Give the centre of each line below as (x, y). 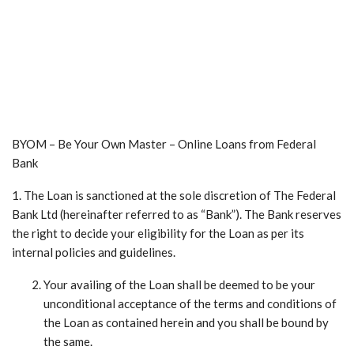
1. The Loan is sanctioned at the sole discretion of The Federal (174, 196)
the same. (68, 342)
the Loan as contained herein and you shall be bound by (186, 323)
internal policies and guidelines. (94, 252)
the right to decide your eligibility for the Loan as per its (158, 233)
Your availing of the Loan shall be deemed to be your (179, 285)
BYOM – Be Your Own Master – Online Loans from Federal (164, 144)
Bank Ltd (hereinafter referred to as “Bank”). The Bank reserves (177, 215)
